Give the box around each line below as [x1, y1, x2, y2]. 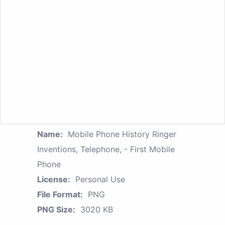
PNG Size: [37, 204, 75, 214]
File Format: [37, 189, 83, 199]
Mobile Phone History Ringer [68, 129, 176, 139]
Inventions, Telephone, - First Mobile [37, 144, 175, 154]
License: [37, 174, 70, 184]
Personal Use [75, 174, 125, 184]
